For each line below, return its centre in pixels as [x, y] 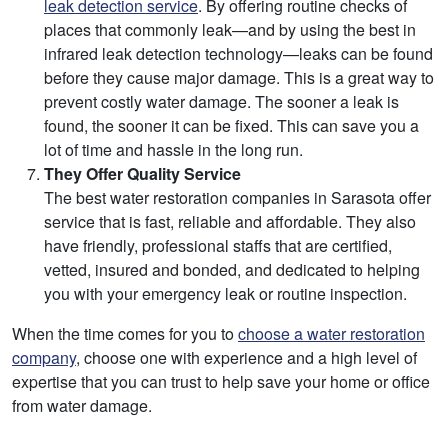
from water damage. [82, 406]
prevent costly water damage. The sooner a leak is [221, 102]
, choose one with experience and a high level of [246, 358]
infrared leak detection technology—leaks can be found [238, 54]
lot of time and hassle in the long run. [173, 150]
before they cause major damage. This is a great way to [239, 78]
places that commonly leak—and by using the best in [230, 30]
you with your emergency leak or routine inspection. [225, 294]
